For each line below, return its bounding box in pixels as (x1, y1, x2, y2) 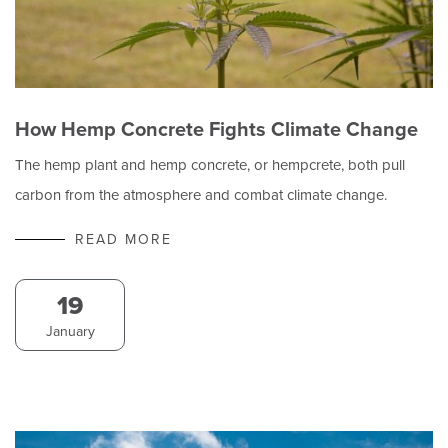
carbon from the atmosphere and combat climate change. (15, 183, 387, 205)
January (45, 320, 95, 341)
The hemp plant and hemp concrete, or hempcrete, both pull (15, 153, 405, 175)
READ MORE (75, 228, 172, 249)
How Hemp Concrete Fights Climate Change (15, 113, 418, 143)
